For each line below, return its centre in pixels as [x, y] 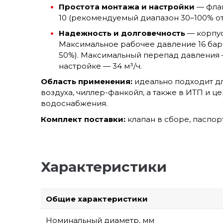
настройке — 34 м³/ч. [100, 66]
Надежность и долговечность [122, 33]
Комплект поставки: [83, 119]
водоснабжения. [74, 104]
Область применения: [87, 82]
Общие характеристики [97, 199]
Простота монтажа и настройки [127, 7]
